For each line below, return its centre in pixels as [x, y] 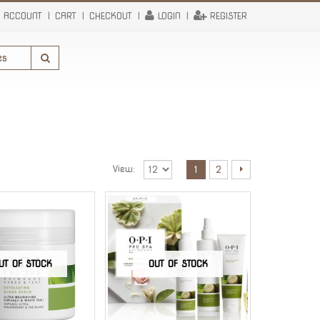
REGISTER [229, 16]
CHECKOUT [111, 16]
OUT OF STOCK [178, 264]
